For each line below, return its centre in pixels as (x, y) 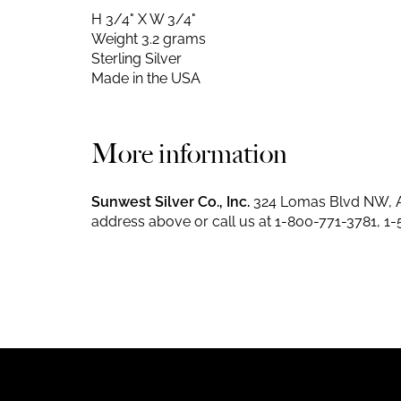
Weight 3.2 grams (149, 38)
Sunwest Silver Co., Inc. (171, 201)
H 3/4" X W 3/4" (144, 19)
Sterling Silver (137, 58)
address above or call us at (183, 221)
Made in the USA (146, 78)
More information (189, 154)
